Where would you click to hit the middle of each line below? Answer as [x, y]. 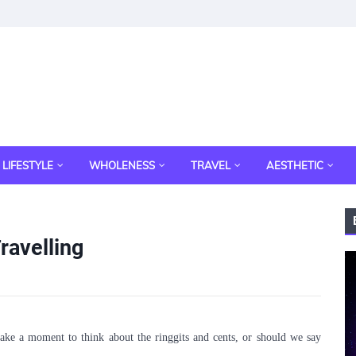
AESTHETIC [295, 165]
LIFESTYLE [28, 165]
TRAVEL [211, 165]
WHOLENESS [122, 165]
